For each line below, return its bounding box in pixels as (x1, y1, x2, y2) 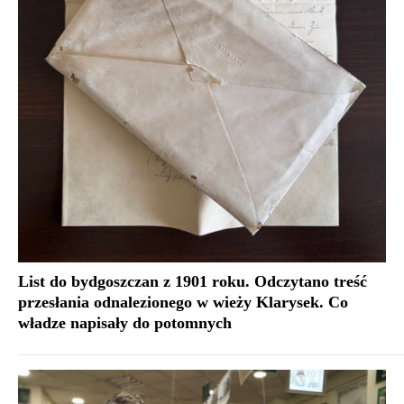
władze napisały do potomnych (18, 314, 232, 333)
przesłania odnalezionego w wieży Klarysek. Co (18, 293, 348, 312)
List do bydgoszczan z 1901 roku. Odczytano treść (18, 272, 367, 291)
